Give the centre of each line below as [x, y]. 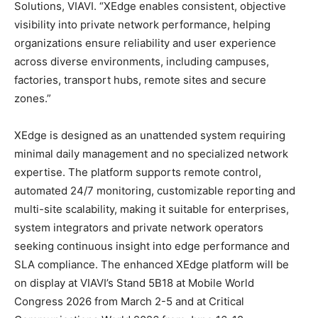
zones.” [33, 98]
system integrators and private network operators [139, 227]
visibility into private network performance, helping [142, 24]
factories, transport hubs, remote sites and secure [140, 79]
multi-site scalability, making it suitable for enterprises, [152, 209]
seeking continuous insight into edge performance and [152, 246]
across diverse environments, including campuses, [142, 61]
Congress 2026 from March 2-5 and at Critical [129, 301]
